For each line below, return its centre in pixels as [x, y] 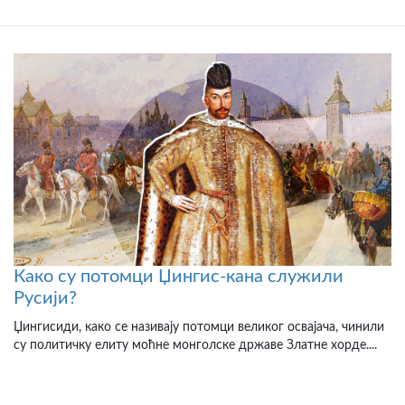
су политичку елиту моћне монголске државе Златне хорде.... [195, 346]
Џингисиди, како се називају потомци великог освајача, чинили [199, 328]
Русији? [45, 299]
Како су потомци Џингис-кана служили [179, 277]
